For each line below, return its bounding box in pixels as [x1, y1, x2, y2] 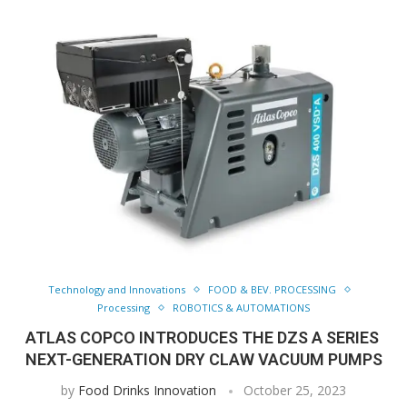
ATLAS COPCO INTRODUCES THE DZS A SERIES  [25, 328, 382, 347]
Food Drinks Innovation [78, 382, 216, 399]
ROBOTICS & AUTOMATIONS [173, 301, 310, 314]
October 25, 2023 [243, 382, 346, 399]
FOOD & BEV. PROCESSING [208, 283, 336, 296]
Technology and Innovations [48, 283, 185, 296]
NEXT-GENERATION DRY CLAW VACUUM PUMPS [25, 350, 382, 369]
